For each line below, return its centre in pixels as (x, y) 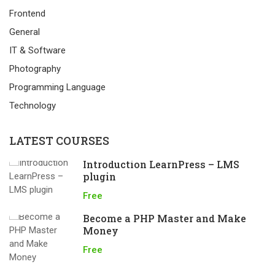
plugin (99, 176)
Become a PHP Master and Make (165, 218)
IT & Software (37, 50)
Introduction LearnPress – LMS (161, 164)
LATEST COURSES (59, 141)
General (25, 32)
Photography (35, 69)
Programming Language (57, 87)
